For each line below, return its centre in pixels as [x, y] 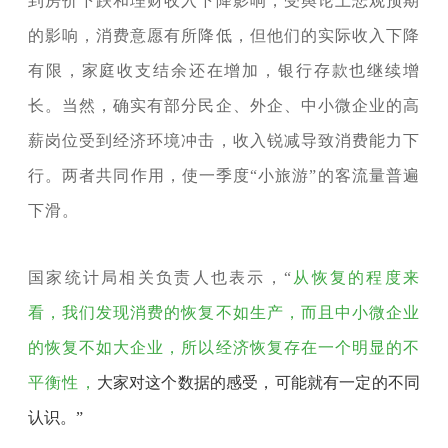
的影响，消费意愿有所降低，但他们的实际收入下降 [224, 36]
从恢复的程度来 [356, 278]
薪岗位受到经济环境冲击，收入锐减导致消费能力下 [224, 141]
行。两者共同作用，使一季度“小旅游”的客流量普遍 [224, 176]
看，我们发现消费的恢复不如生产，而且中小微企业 [224, 313]
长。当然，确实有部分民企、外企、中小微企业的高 [224, 106]
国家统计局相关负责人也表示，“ [160, 278]
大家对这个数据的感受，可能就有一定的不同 [258, 383]
